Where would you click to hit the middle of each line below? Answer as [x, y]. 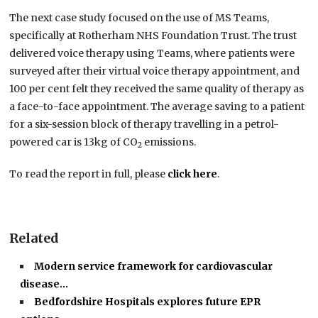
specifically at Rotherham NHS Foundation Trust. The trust [153, 36]
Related [34, 238]
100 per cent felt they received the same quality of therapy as [157, 89]
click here [193, 174]
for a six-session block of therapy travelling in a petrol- [144, 125]
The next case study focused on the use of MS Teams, [139, 18]
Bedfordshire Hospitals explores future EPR [148, 302]
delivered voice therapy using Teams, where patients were [152, 54]
